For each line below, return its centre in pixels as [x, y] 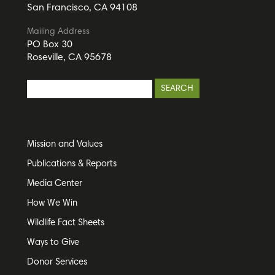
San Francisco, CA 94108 [82, 8]
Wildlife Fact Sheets [65, 223]
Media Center [54, 184]
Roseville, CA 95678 [69, 58]
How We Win [52, 203]
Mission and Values [64, 144]
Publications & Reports [72, 164]
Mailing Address [58, 32]
